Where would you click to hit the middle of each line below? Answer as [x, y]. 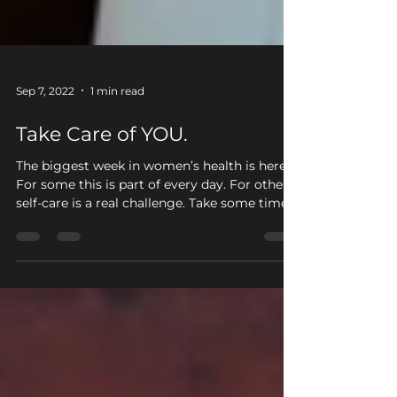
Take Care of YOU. [102, 177]
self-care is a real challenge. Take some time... [156, 245]
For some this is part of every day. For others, [156, 227]
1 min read [117, 133]
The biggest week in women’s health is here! [153, 208]
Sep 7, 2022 [45, 133]
